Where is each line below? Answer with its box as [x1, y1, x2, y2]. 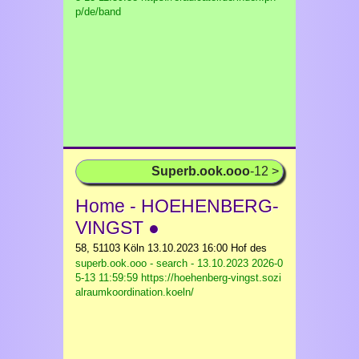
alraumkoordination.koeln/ [75, 286, 194, 298]
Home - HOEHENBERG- [75, 196, 279, 216]
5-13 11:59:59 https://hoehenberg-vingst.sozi [75, 272, 281, 284]
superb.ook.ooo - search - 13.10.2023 [75, 257, 248, 269]
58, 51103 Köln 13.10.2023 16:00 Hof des [75, 242, 267, 254]
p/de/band [75, 6, 121, 18]
